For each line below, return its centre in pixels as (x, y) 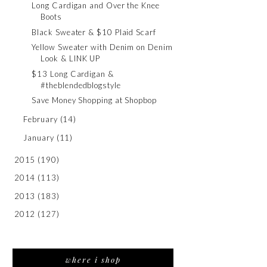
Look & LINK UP (71, 58)
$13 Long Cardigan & (73, 74)
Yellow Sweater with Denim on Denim (102, 47)
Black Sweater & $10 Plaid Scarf (94, 32)
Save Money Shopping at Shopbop (94, 100)
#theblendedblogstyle (81, 85)
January (39, 137)
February (41, 119)
